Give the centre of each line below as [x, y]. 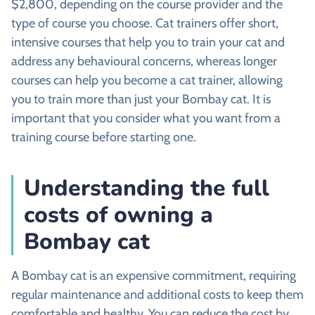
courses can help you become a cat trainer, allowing [147, 81]
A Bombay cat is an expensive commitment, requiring [154, 276]
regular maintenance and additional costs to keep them [157, 295]
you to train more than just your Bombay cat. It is [141, 99]
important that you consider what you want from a [146, 118]
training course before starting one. [104, 137]
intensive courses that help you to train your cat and [148, 43]
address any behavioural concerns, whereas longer [144, 62]
